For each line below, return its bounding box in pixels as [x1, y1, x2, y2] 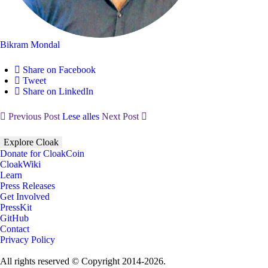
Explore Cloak [4, 137, 59, 148]
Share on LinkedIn [23, 86, 93, 97]
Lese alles [62, 111, 99, 122]
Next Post [102, 111, 141, 122]
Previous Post [6, 111, 62, 122]
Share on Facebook [23, 65, 96, 75]
